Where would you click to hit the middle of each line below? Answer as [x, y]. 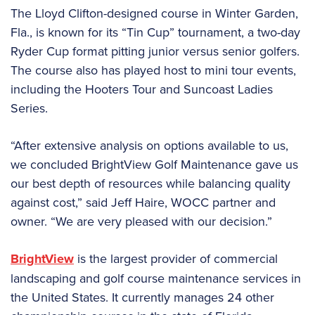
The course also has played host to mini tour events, [153, 70]
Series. [31, 108]
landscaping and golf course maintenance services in [156, 278]
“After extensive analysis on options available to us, [149, 146]
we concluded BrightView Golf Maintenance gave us [154, 165]
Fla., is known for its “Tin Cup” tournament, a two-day [155, 32]
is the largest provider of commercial [176, 259]
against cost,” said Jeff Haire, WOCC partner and [143, 202]
